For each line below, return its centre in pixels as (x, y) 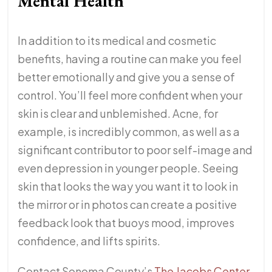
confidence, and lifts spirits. (89, 240)
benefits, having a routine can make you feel (130, 58)
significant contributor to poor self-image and (135, 149)
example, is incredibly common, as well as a (129, 131)
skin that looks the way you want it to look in (128, 186)
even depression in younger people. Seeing (128, 168)
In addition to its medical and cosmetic (117, 40)
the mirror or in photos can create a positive (127, 204)
